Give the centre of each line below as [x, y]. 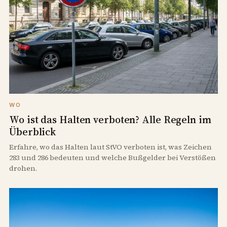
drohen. [23, 168]
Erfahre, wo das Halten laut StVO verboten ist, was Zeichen [110, 147]
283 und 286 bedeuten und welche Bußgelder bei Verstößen [112, 157]
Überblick [33, 131]
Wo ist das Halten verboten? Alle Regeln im [110, 119]
